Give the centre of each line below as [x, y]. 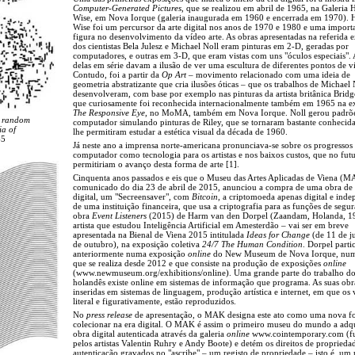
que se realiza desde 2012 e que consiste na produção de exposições [198, 263]
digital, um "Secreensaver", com [132, 196]
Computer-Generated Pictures [127, 8]
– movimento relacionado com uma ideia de [268, 74]
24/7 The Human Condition [252, 244]
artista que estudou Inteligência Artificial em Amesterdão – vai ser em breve [211, 225]
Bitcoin [205, 196]
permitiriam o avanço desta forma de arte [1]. [156, 164]
